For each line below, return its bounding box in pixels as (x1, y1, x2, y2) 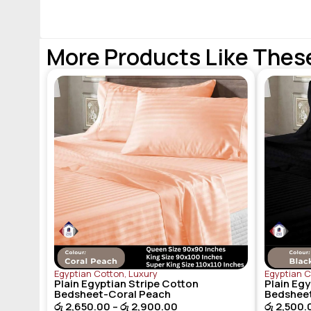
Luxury (128, 267, 158, 280)
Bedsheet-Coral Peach (54, 287, 171, 302)
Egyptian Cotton (54, 267, 124, 280)
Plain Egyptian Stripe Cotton (54, 276, 199, 292)
